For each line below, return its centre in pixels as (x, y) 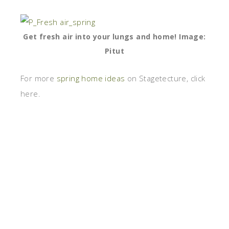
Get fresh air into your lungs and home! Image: (114, 37)
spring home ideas (91, 78)
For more (39, 78)
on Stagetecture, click (165, 78)
